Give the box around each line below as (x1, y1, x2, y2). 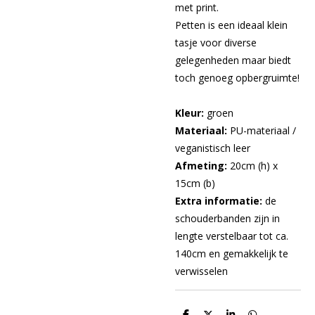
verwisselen (175, 264, 228, 278)
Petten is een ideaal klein (175, 18, 288, 32)
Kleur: (175, 106, 204, 120)
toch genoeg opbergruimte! (175, 71, 300, 85)
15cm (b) (175, 176, 215, 191)
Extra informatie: (175, 194, 262, 208)
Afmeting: (175, 159, 227, 173)
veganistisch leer (175, 141, 250, 155)
